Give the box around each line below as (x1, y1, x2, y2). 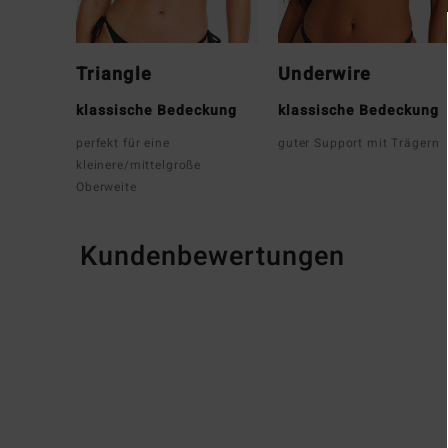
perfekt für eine (76, 133, 170, 152)
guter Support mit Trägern (278, 133, 440, 152)
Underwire (278, 60, 372, 88)
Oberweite (76, 177, 137, 196)
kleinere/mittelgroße (76, 155, 202, 174)
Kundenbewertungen (80, 236, 345, 276)
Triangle (76, 60, 153, 88)
